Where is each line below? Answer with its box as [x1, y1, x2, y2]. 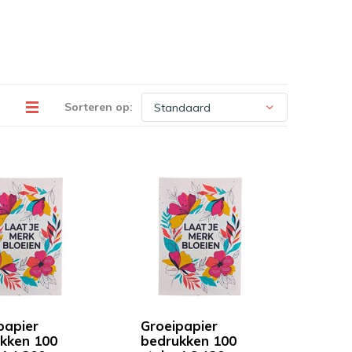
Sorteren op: [64, 100, 133, 114]
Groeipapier [140, 317, 218, 334]
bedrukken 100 [140, 332, 236, 349]
